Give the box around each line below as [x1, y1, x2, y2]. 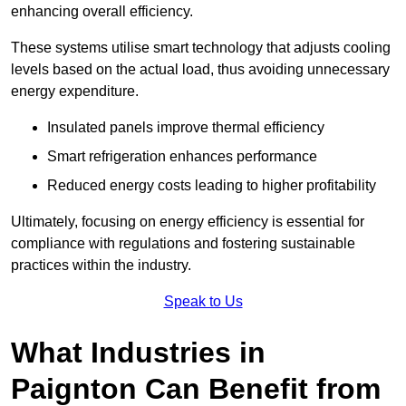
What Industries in [11, 336, 266, 370]
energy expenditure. [11, 83, 139, 100]
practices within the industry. [11, 257, 191, 274]
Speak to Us [163, 294, 243, 310]
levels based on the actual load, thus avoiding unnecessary [11, 62, 390, 78]
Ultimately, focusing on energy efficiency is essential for [11, 214, 364, 230]
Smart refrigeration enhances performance [47, 149, 317, 165]
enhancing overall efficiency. [11, 4, 193, 20]
